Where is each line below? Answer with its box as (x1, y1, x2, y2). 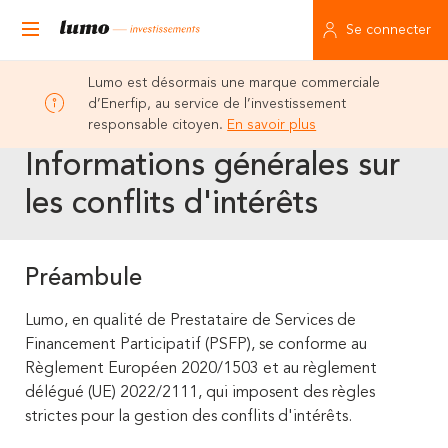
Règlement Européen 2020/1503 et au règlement (25, 361, 377, 377)
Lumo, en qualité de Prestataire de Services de (25, 313, 356, 329)
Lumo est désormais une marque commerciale (88, 76, 381, 90)
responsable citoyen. (88, 118, 228, 132)
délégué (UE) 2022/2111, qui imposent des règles (25, 385, 375, 401)
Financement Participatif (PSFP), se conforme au (25, 337, 367, 353)
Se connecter (346, 23, 431, 37)
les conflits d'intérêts (25, 189, 318, 221)
